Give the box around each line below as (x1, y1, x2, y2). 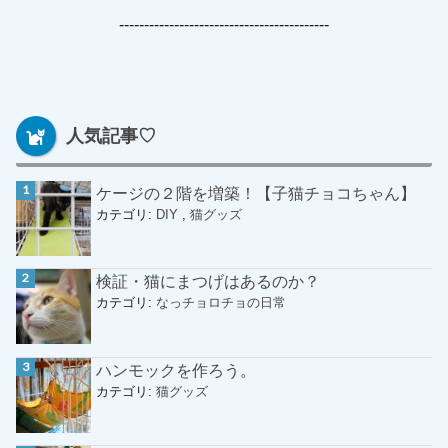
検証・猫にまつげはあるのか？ (96, 272, 321, 291)
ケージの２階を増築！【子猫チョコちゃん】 (96, 183, 417, 202)
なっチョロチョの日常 (156, 295, 287, 311)
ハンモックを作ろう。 (96, 360, 257, 379)
